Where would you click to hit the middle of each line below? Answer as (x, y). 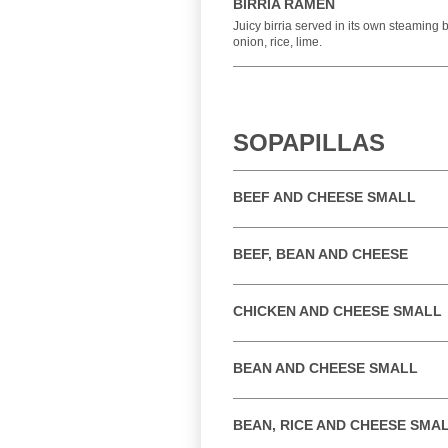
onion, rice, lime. (277, 42)
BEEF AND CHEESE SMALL (324, 197)
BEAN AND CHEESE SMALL (325, 368)
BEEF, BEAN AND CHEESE (320, 254)
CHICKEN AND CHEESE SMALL (337, 311)
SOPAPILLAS (309, 142)
